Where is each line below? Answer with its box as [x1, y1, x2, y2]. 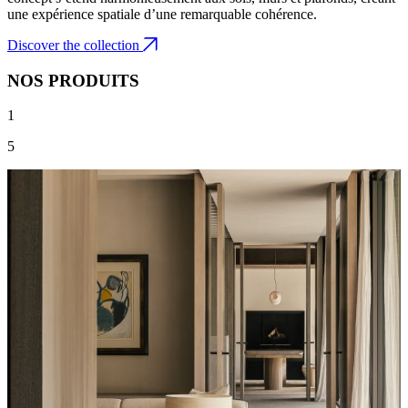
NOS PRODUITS [7, 70, 139, 90]
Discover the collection [7, 37, 143, 54]
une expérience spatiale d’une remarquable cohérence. [7, 6, 317, 23]
